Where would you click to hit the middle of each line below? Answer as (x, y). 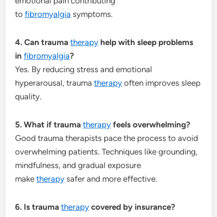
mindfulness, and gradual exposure (78, 165)
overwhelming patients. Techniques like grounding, (107, 151)
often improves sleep (162, 83)
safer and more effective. (111, 178)
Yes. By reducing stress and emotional (84, 69)
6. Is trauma (38, 207)
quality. (29, 96)
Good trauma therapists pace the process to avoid (107, 138)
